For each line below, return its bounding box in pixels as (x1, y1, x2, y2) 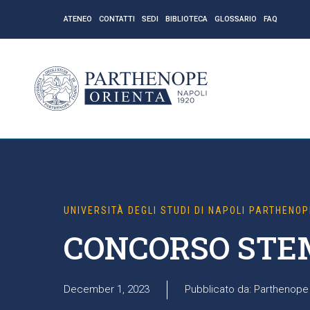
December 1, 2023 (64, 283, 149, 295)
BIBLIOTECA (165, 15, 208, 24)
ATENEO (64, 15, 92, 24)
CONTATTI (99, 15, 135, 24)
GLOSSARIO (215, 15, 257, 24)
